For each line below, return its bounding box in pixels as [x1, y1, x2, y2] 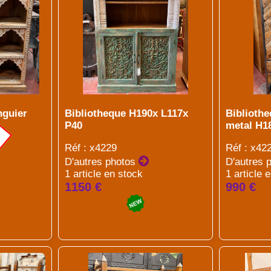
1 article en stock [64, 168, 143, 180]
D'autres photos [64, 156, 139, 168]
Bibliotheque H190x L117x [64, 108, 188, 119]
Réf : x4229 [64, 142, 117, 154]
